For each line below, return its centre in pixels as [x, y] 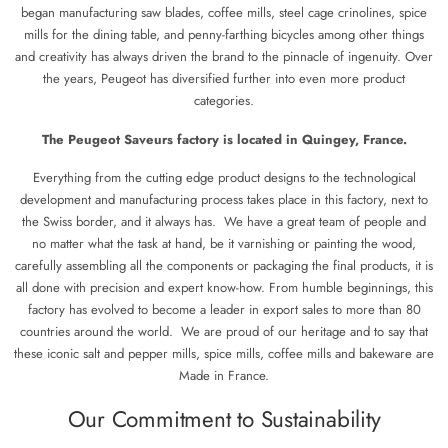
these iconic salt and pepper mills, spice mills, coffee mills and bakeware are [224, 354]
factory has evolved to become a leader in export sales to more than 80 [224, 310]
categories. [224, 100]
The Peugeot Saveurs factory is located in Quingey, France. [224, 139]
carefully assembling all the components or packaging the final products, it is [224, 266]
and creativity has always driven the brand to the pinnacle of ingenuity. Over [224, 56]
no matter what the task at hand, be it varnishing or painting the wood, [224, 244]
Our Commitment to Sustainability [224, 419]
